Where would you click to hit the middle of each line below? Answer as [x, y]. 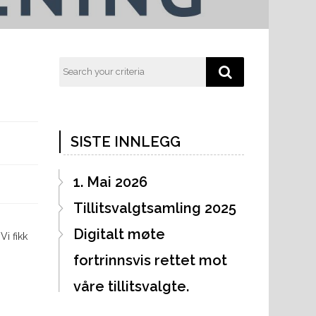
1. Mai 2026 [110, 182]
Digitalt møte [119, 234]
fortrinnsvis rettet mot [150, 260]
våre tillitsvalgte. [131, 286]
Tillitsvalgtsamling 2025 [154, 208]
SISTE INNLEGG [125, 141]
